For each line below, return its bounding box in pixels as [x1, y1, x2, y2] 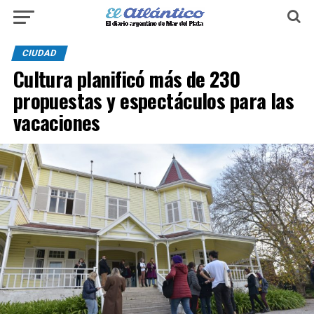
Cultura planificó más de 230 [13, 64, 240, 93]
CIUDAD [20, 48, 58, 58]
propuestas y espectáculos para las [13, 86, 294, 115]
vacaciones [13, 107, 100, 137]
